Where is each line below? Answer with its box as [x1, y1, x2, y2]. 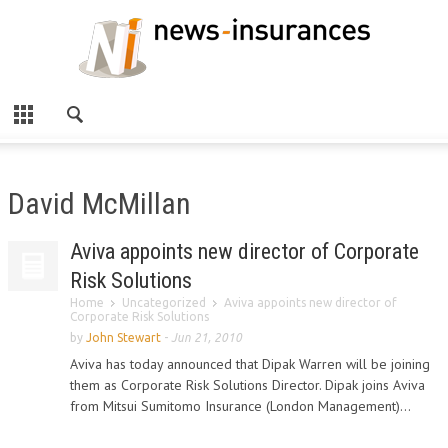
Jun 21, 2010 [171, 331, 242, 344]
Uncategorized [122, 296, 206, 309]
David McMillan [8, 186, 191, 221]
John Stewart [86, 331, 161, 344]
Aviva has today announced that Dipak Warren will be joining [70, 355, 430, 373]
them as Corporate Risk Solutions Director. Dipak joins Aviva [70, 376, 425, 394]
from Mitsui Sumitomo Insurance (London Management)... [70, 397, 411, 415]
